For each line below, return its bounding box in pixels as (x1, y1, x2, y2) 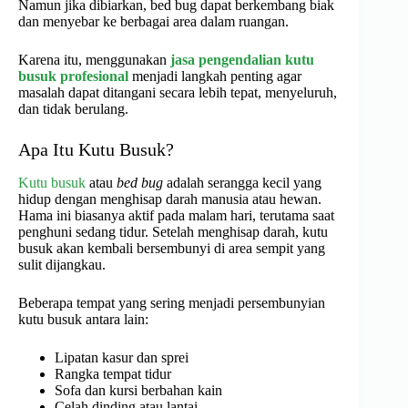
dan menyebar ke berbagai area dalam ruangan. (18, 14, 289, 30)
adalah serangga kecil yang (167, 175, 321, 191)
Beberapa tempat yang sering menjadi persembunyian (18, 295, 325, 311)
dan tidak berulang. (18, 101, 128, 117)
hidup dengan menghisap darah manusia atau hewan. (18, 191, 321, 208)
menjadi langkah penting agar (128, 68, 301, 85)
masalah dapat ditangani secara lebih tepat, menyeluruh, (18, 85, 337, 101)
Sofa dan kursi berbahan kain (55, 382, 222, 399)
